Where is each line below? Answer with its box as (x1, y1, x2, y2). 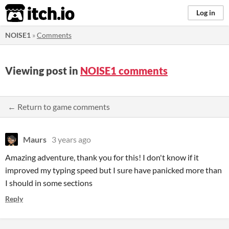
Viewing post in (5, 64, 80, 77)
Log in (196, 8, 215, 17)
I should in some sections (5, 178, 93, 188)
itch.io (5, 3, 50, 24)
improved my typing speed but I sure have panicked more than (5, 165, 222, 175)
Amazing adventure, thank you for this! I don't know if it (5, 152, 199, 162)
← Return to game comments (8, 102, 110, 111)
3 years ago (52, 134, 91, 144)
